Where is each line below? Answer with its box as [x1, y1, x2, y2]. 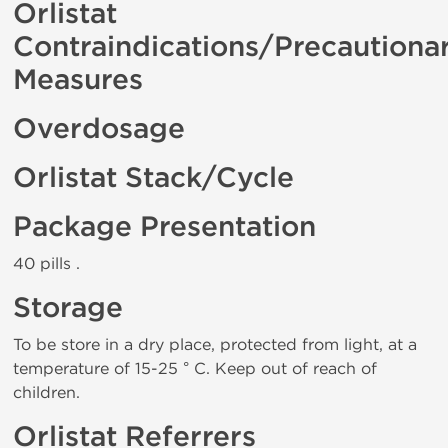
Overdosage [13, 112, 185, 146]
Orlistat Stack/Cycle [13, 161, 294, 195]
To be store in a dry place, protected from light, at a [13, 335, 417, 354]
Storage [13, 291, 123, 325]
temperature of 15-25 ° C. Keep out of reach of [13, 359, 377, 378]
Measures [13, 63, 143, 97]
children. [13, 383, 80, 402]
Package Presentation [13, 210, 316, 244]
